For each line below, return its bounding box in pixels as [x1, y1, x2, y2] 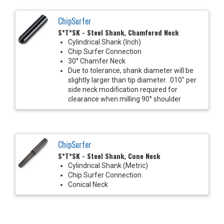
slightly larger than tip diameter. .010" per [68, 75, 196, 84]
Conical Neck [68, 180, 108, 188]
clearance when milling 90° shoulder [68, 94, 181, 103]
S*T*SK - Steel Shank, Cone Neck [58, 150, 160, 161]
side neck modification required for [68, 85, 177, 93]
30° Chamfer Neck [68, 56, 125, 65]
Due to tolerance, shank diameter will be [68, 66, 193, 74]
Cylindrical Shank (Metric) [68, 161, 148, 169]
